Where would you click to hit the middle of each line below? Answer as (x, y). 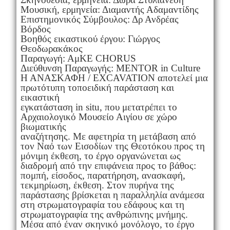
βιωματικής (43, 126)
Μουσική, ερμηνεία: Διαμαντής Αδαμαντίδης (109, 9)
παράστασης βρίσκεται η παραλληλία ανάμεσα (112, 195)
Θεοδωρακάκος (51, 48)
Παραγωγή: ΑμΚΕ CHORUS (78, 58)
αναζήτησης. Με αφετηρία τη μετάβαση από (108, 136)
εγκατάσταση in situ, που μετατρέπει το (99, 107)
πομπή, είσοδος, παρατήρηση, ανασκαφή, (103, 175)
